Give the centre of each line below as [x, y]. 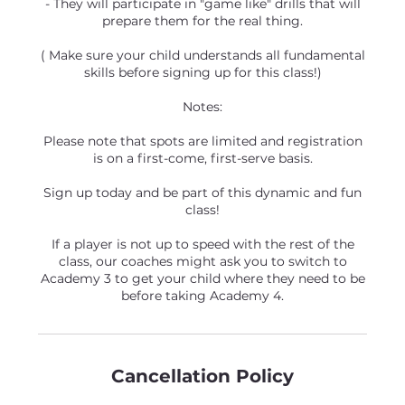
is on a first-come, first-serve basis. [202, 158]
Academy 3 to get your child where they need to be [202, 278]
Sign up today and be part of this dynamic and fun [202, 193]
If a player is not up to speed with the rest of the [202, 244]
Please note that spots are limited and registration [202, 141]
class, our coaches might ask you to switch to [202, 261]
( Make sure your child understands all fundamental [202, 55]
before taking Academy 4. [202, 296]
